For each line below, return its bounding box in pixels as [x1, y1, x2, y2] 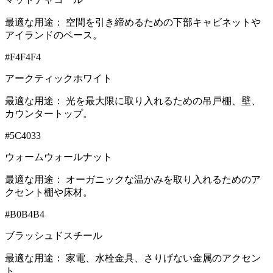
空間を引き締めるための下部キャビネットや [66, 16, 261, 27]
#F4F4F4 [5, 51, 41, 62]
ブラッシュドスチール [5, 230, 102, 241]
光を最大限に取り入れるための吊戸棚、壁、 [66, 95, 261, 106]
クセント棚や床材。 [5, 186, 93, 197]
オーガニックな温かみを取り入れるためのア [66, 174, 261, 185]
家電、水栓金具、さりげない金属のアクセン [66, 252, 261, 263]
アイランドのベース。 [5, 29, 102, 40]
